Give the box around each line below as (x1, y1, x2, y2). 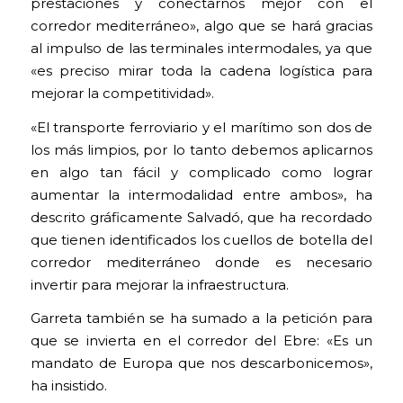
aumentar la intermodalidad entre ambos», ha (30, 186, 373, 203)
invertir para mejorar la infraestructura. (30, 276, 289, 293)
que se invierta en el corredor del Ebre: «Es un (30, 333, 373, 350)
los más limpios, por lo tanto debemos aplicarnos (30, 141, 373, 158)
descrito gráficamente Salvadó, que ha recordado (30, 209, 373, 226)
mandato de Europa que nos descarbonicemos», (30, 355, 373, 372)
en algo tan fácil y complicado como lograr (30, 164, 373, 181)
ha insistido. (30, 378, 107, 395)
